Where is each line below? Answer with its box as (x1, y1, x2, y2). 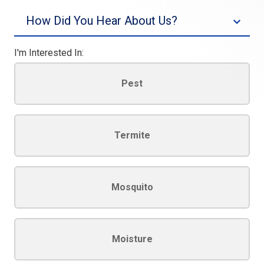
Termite (114, 118, 150, 129)
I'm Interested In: (14, 35, 84, 47)
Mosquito (111, 170, 153, 181)
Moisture (111, 222, 153, 233)
